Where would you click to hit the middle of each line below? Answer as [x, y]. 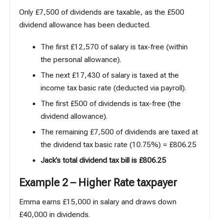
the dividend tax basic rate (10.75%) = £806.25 [118, 145]
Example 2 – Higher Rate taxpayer [98, 182]
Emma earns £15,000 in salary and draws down [98, 202]
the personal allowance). [81, 59]
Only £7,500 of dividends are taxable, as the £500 [102, 12]
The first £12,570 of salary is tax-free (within [114, 47]
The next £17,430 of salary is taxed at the [109, 75]
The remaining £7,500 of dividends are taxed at [119, 132]
